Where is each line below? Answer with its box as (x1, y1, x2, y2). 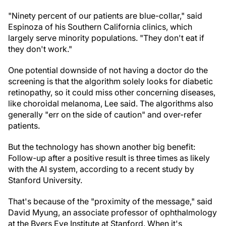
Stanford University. (8, 175, 82, 185)
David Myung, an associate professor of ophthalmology (8, 207, 217, 217)
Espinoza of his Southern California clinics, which (8, 22, 192, 32)
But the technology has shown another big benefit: (8, 142, 195, 152)
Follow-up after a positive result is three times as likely (8, 153, 210, 163)
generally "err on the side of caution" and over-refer (8, 109, 202, 120)
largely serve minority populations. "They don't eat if (8, 33, 204, 43)
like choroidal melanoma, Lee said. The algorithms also (8, 98, 213, 108)
